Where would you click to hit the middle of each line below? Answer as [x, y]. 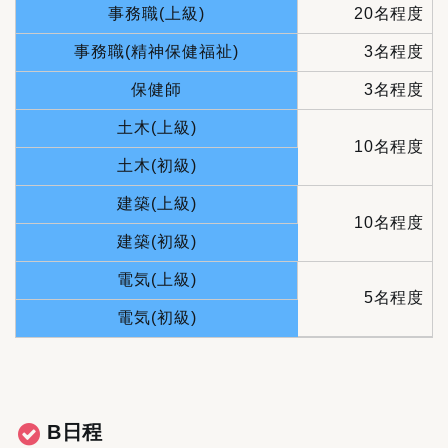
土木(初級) [157, 166]
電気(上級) [156, 280]
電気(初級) [157, 318]
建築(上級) [156, 204]
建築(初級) [157, 242]
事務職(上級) [156, 14]
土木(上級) [156, 128]
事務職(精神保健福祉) [156, 52]
